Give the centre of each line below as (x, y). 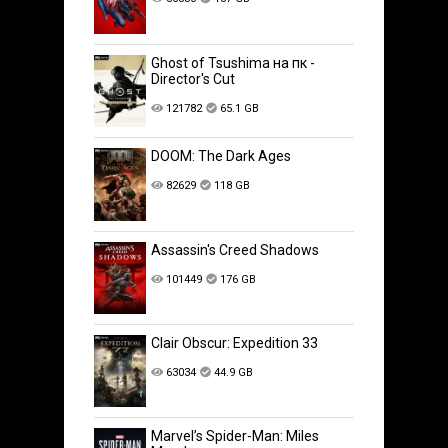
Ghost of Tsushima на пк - (233, 62)
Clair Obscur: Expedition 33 (235, 343)
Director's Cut (193, 78)
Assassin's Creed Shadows (235, 249)
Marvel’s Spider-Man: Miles (235, 436)
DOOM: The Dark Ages (221, 155)
